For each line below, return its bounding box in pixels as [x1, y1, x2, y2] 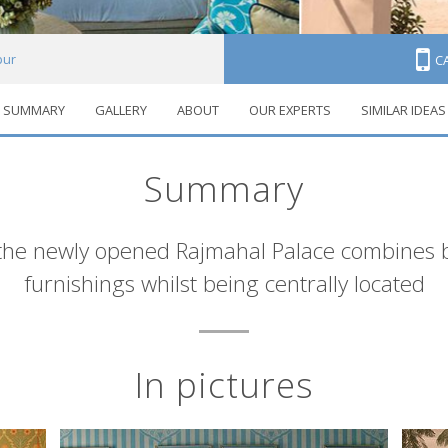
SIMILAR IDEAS [360, 101, 446, 120]
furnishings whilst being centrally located [23, 267, 425, 299]
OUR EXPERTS [248, 101, 331, 120]
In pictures [134, 359, 314, 408]
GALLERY [94, 101, 147, 120]
